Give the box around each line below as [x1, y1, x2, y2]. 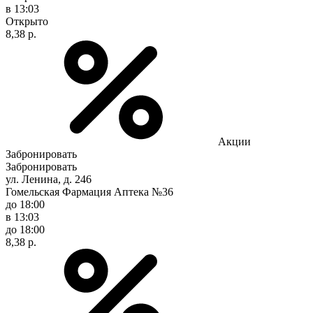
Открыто [6, 15, 48, 27]
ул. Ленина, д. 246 [6, 173, 92, 185]
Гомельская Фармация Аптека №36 [6, 185, 173, 198]
